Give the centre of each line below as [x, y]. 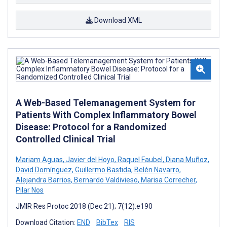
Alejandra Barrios [43, 180]
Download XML [117, 20]
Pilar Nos [30, 190]
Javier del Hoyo [89, 159]
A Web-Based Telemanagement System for [106, 102]
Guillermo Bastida [102, 169]
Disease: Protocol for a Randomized [91, 127]
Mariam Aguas [39, 159]
